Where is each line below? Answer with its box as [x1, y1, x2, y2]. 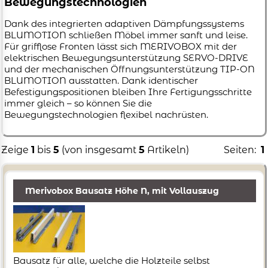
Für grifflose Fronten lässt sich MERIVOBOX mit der [4, 41, 237, 53]
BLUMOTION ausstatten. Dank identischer [4, 75, 198, 87]
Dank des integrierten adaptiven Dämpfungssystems [4, 18, 244, 30]
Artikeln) [145, 144, 189, 156]
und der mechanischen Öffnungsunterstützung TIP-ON [4, 63, 255, 75]
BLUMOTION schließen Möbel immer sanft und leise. [4, 29, 248, 41]
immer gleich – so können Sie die [4, 98, 152, 109]
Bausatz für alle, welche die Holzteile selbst [13, 255, 210, 267]
